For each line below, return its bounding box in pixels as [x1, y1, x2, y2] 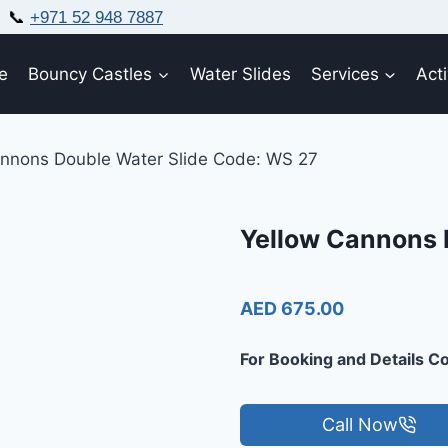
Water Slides [189, 63, 291, 84]
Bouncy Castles [28, 63, 153, 84]
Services [311, 63, 380, 84]
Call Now [322, 413, 399, 435]
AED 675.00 [240, 297, 344, 319]
